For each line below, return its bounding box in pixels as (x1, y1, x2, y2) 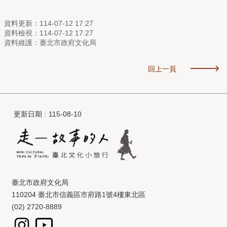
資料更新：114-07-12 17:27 (4, 19, 93, 27)
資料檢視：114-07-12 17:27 (4, 28, 93, 37)
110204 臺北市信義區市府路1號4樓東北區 (12, 191, 145, 199)
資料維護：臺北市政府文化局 (4, 38, 96, 47)
